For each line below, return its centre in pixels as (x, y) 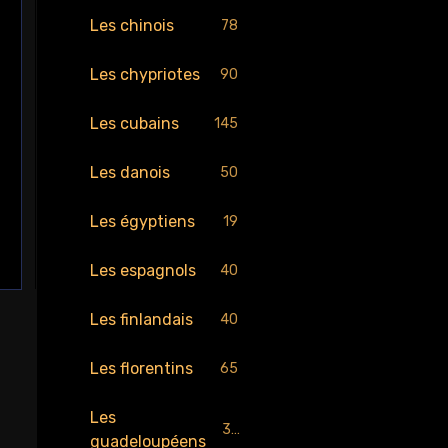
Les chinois (131, 25)
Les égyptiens (142, 221)
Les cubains (134, 123)
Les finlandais (141, 319)
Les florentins (141, 368)
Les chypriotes (144, 74)
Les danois (129, 172)
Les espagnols (142, 270)
